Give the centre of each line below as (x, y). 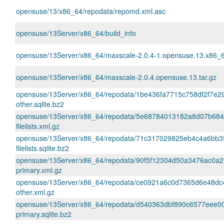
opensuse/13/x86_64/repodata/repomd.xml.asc (91, 11)
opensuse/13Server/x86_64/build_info (76, 33)
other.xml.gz (35, 192)
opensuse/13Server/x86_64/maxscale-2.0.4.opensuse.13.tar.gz (116, 77)
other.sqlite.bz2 (40, 104)
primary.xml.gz (39, 170)
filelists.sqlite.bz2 (42, 148)
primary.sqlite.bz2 (44, 214)
